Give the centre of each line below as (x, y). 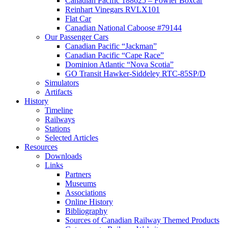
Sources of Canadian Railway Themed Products (142, 220)
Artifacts (59, 92)
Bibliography (86, 211)
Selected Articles (72, 138)
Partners (78, 175)
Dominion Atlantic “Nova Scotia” (119, 65)
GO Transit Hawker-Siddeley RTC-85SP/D (135, 74)
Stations (58, 129)
